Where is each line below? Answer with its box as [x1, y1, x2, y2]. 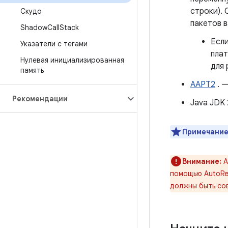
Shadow [20, 23, 47, 32]
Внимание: [182, 157, 221, 166]
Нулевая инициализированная [20, 55, 124, 65]
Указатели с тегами [20, 39, 88, 48]
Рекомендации [12, 94, 68, 103]
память [20, 66, 44, 75]
